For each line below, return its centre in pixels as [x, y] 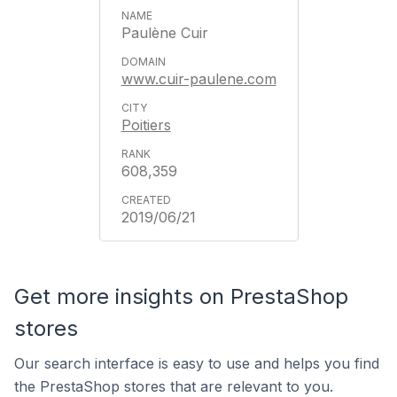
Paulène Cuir [164, 33]
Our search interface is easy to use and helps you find [197, 363]
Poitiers [146, 125]
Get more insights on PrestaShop [181, 296]
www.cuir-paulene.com [198, 79]
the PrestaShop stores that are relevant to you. [174, 386]
